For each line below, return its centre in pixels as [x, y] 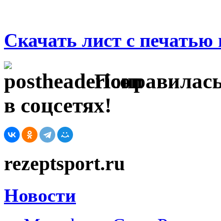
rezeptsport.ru [64, 164]
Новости [40, 195]
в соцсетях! [58, 105]
